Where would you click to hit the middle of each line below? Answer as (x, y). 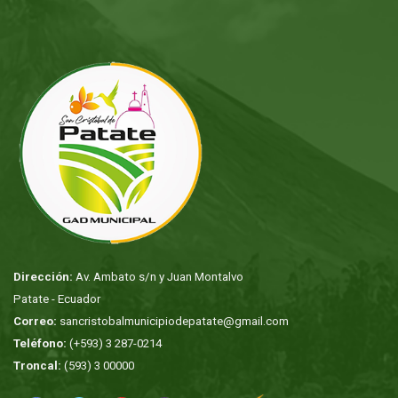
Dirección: (43, 277)
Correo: (35, 322)
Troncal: (37, 366)
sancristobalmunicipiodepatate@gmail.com (174, 322)
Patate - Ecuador (57, 299)
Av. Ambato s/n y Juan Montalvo (158, 277)
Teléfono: (40, 344)
